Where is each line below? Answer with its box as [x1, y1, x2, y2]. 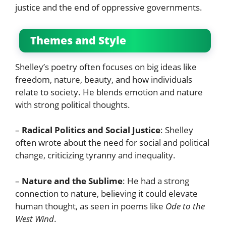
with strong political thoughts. [15, 98, 132, 110]
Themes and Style [30, 33, 129, 47]
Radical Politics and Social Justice [22, 124, 160, 136]
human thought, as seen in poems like [15, 200, 165, 212]
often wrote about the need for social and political [15, 137, 209, 149]
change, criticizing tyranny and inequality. [15, 149, 178, 161]
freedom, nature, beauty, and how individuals [15, 73, 192, 85]
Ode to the [165, 200, 205, 212]
